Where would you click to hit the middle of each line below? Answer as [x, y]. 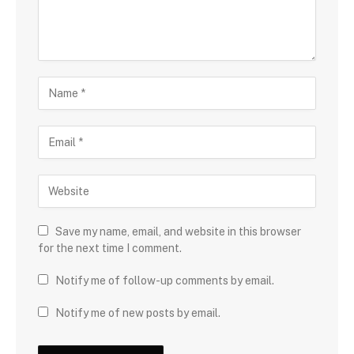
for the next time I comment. [110, 248]
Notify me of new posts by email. [138, 313]
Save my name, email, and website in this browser [178, 231]
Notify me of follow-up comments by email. [165, 280]
